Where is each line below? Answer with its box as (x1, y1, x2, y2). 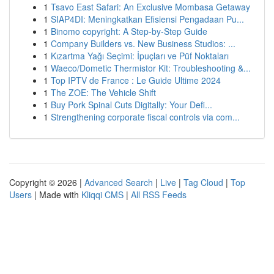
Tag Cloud (183, 176, 223, 188)
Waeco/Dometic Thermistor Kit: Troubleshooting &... (51, 62, 251, 74)
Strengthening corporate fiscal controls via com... (51, 111, 240, 123)
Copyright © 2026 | (9, 176, 84, 188)
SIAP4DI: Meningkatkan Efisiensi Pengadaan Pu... (51, 13, 244, 25)
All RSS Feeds (131, 188, 187, 201)
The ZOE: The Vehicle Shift (51, 86, 156, 98)
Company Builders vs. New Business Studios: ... (51, 37, 235, 50)
